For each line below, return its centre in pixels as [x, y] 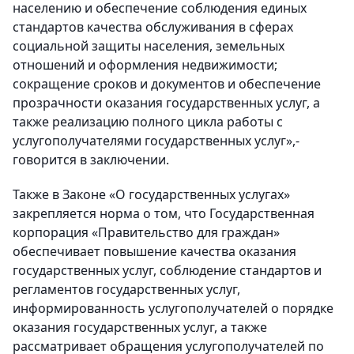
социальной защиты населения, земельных [149, 46]
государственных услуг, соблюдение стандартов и [167, 270]
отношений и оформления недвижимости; [145, 65]
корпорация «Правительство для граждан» [146, 232]
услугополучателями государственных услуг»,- [156, 141]
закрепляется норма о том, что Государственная [164, 213]
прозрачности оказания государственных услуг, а [166, 103]
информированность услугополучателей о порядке [173, 308]
